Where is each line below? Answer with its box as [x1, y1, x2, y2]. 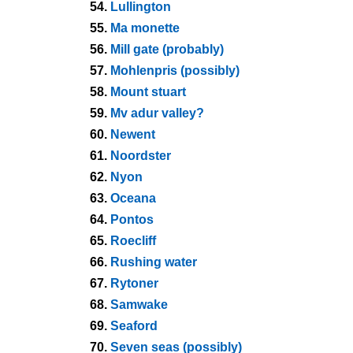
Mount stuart [110, 85, 186, 98]
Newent [110, 128, 155, 141]
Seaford [110, 319, 158, 333]
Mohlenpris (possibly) [110, 64, 240, 77]
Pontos [110, 213, 154, 226]
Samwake [110, 298, 168, 311]
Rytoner [110, 277, 158, 290]
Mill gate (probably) [110, 43, 224, 56]
